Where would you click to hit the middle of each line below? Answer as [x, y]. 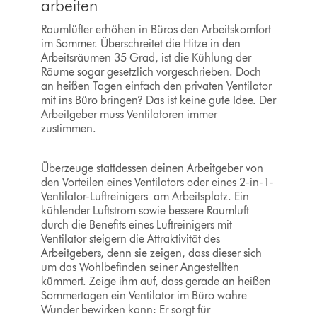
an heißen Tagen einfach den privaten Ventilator [156, 86]
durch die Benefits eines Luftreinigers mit [136, 225]
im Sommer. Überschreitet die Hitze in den [140, 44]
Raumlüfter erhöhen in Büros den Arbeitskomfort [156, 30]
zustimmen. [70, 129]
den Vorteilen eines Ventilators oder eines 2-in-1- [157, 183]
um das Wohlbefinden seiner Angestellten [140, 267]
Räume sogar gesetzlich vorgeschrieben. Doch [151, 72]
